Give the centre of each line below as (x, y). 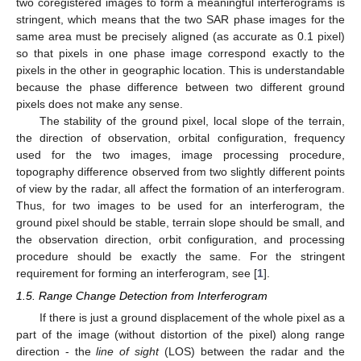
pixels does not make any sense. (100, 104)
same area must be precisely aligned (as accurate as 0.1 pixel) (180, 37)
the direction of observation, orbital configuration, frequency (180, 138)
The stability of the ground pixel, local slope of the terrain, (192, 121)
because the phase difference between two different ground (180, 87)
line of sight (128, 352)
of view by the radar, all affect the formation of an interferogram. (180, 189)
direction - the (56, 352)
